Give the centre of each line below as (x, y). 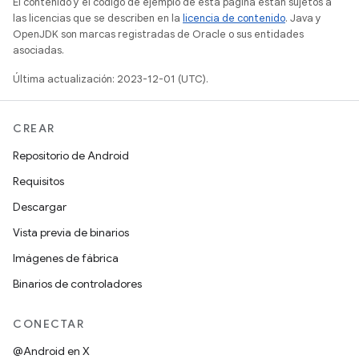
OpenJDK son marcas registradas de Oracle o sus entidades (158, 34)
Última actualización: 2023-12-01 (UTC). (111, 79)
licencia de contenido (234, 18)
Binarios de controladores (77, 284)
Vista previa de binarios (71, 232)
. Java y (303, 18)
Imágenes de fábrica (66, 258)
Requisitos (38, 181)
